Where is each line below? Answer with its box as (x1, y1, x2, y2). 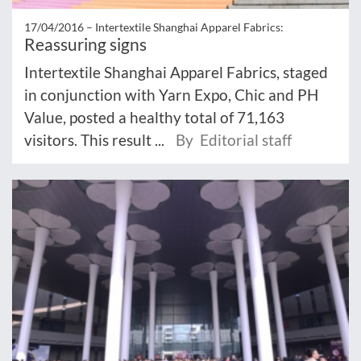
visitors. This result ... (24, 131, 168, 150)
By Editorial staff (176, 131, 292, 150)
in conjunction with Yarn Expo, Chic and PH (24, 85, 318, 105)
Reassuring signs (24, 34, 147, 55)
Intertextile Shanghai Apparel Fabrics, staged (24, 63, 328, 82)
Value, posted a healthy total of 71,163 (24, 108, 284, 127)
